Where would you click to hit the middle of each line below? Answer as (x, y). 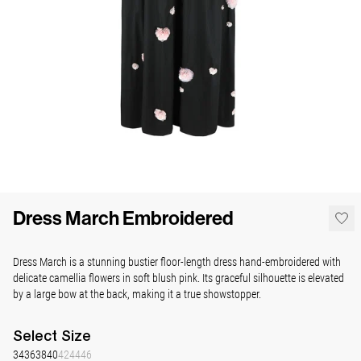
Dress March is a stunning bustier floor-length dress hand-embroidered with (177, 262)
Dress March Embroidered (123, 219)
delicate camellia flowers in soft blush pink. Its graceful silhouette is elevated (178, 278)
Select (37, 336)
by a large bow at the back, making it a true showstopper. (137, 294)
